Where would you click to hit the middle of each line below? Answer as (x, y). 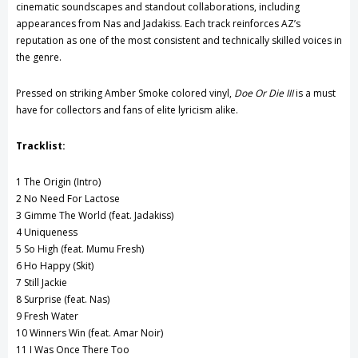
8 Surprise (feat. (52, 300)
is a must (316, 93)
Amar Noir (137, 333)
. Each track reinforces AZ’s (240, 24)
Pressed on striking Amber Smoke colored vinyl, (124, 93)
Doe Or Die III (264, 93)
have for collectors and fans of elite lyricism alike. (127, 110)
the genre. (39, 58)
